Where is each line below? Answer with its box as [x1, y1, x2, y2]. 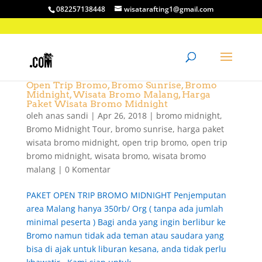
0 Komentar [64, 164, 111, 175]
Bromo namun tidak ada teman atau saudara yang [26, 230, 224, 241]
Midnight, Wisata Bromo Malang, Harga [26, 89, 211, 100]
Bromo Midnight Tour [26, 123, 111, 135]
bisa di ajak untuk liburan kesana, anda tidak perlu [26, 243, 226, 254]
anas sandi [45, 110, 88, 121]
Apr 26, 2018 [97, 110, 147, 121]
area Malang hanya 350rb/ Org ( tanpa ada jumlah [26, 203, 223, 214]
